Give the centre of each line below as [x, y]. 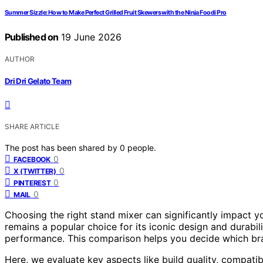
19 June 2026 [90, 37]
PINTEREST [32, 183]
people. [142, 148]
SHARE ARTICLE [32, 127]
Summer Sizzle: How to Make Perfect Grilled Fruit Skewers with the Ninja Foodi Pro [116, 12]
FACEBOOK [32, 160]
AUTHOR [20, 59]
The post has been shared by [62, 148]
